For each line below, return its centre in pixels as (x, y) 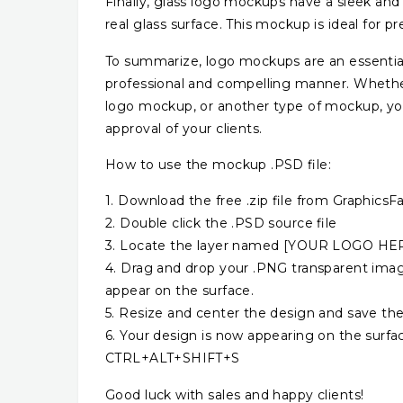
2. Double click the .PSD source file (221, 224)
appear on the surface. (180, 291)
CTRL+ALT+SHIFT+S (173, 358)
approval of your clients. (184, 128)
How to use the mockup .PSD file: (219, 164)
